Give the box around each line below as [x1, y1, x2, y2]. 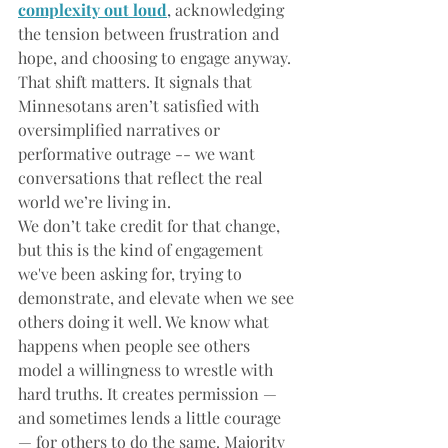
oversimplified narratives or [18, 118, 224, 140]
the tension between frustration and [18, 22, 283, 44]
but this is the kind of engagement [18, 238, 267, 260]
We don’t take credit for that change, [18, 214, 284, 236]
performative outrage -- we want [18, 142, 259, 164]
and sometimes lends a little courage [18, 406, 285, 428]
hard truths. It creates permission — [18, 382, 281, 404]
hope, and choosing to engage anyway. [18, 46, 295, 68]
